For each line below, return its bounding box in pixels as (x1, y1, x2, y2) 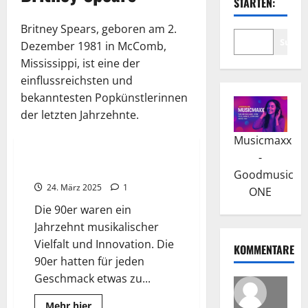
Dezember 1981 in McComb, (21, 38, 166, 54)
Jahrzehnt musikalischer (34, 219, 159, 234)
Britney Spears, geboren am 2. (21, 21, 177, 36)
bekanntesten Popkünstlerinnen (21, 89, 188, 105)
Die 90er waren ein (34, 201, 131, 217)
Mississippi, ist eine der (21, 55, 140, 71)
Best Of (49, 127, 80, 140)
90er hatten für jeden (34, 253, 144, 269)
